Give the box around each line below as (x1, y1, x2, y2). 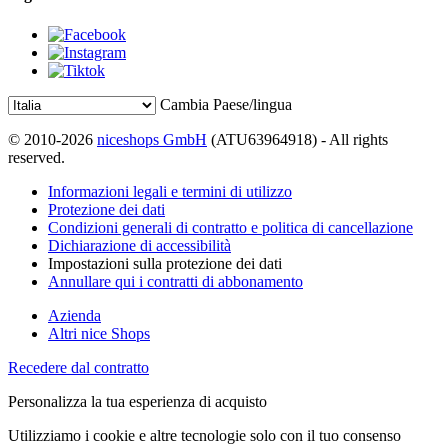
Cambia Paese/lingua (160, 95, 292, 113)
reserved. (8, 148, 65, 166)
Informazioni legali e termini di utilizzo (48, 182, 292, 200)
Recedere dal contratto (8, 358, 149, 376)
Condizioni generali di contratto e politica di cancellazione (48, 218, 413, 236)
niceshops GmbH (97, 130, 207, 148)
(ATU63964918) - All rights (207, 130, 388, 148)
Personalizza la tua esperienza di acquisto (8, 392, 267, 410)
